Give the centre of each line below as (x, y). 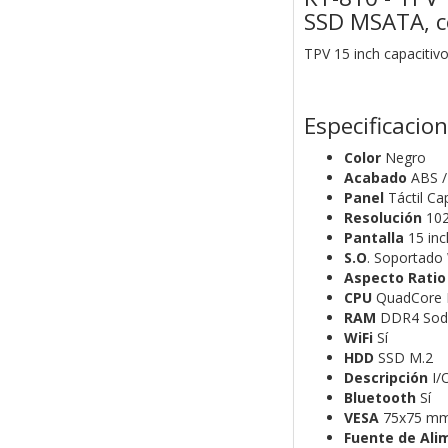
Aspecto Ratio (394, 278)
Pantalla (373, 238)
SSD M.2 (403, 358)
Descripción (385, 378)
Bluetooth (379, 398)
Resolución (382, 218)
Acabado (375, 178)
